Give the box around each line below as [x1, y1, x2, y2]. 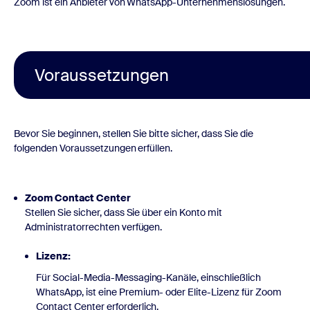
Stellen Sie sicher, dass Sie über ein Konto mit [25, 206, 223, 219]
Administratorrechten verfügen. [25, 220, 163, 233]
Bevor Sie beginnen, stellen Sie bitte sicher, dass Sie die [14, 127, 253, 140]
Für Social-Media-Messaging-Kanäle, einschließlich [36, 271, 262, 284]
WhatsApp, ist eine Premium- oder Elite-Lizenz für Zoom [36, 285, 282, 298]
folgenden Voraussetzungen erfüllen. [14, 141, 173, 154]
